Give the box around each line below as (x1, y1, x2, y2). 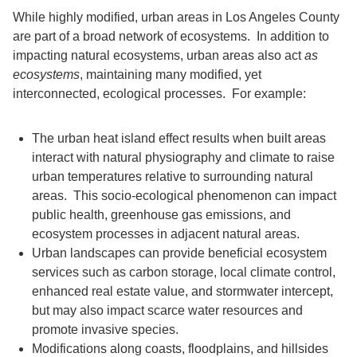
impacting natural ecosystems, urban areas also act (13, 48, 304, 62)
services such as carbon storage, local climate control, (32, 265, 335, 279)
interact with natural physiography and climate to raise (32, 150, 335, 164)
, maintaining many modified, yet (80, 67, 261, 81)
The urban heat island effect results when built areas (32, 131, 326, 145)
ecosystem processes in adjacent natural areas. (32, 226, 303, 241)
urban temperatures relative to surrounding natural (32, 169, 313, 183)
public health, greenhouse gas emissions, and (32, 207, 291, 222)
